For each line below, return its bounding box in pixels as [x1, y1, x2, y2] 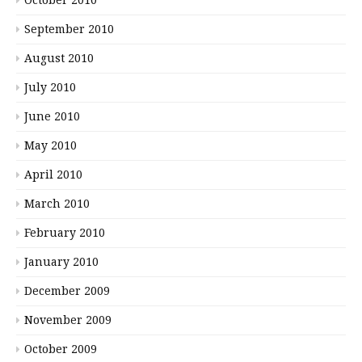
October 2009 [24, 342, 97, 356]
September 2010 [24, 22, 114, 36]
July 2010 [24, 80, 76, 94]
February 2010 [24, 225, 105, 239]
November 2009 [24, 313, 112, 326]
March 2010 [24, 196, 90, 210]
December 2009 [24, 284, 110, 297]
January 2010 [24, 255, 99, 268]
